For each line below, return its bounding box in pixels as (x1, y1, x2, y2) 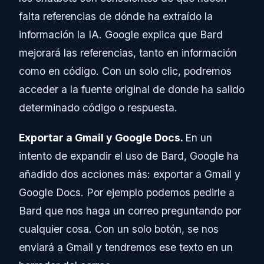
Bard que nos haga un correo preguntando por (19, 204, 241, 217)
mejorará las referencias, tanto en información (19, 47, 237, 60)
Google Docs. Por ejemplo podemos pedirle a (19, 186, 235, 199)
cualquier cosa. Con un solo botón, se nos (19, 223, 219, 236)
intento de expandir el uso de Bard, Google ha (19, 150, 239, 163)
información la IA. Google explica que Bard (19, 28, 223, 41)
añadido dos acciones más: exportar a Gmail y (19, 168, 240, 181)
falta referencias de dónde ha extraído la (19, 10, 213, 23)
